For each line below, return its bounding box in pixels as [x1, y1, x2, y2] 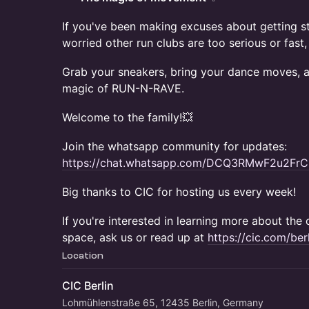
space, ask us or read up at [62, 230, 208, 244]
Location [62, 250, 103, 261]
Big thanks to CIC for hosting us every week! [62, 185, 296, 199]
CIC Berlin [62, 279, 114, 292]
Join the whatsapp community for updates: [62, 139, 287, 153]
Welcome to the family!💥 [62, 110, 193, 124]
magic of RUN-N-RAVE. [62, 81, 184, 95]
